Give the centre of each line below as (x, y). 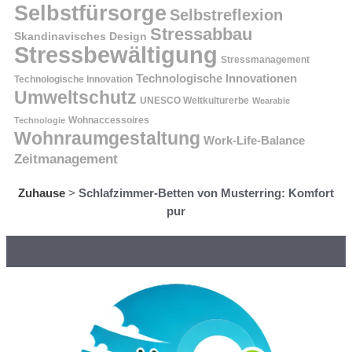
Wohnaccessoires (109, 121)
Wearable (271, 101)
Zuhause (42, 193)
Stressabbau (201, 35)
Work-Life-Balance (254, 141)
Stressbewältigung (116, 55)
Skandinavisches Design (81, 37)
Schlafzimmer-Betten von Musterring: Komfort (206, 193)
